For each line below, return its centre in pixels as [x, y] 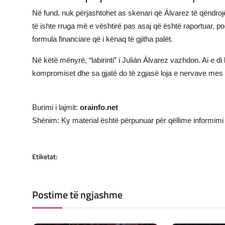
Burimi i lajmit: [56, 107]
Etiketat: [45, 156]
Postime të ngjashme [77, 194]
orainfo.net [99, 107]
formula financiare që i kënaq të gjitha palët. [102, 39]
